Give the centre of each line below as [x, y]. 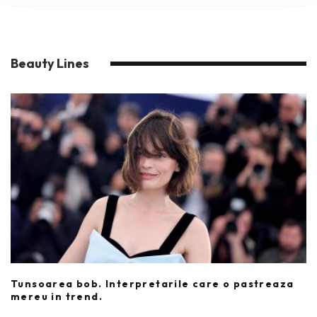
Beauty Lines [50, 63]
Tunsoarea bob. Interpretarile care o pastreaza [152, 284]
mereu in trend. [57, 296]
